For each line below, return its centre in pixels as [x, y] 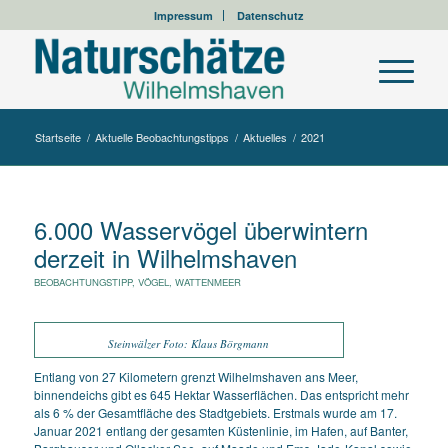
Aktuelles [264, 137]
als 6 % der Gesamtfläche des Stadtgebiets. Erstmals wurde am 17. [215, 413]
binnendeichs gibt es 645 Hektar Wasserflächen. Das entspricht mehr [221, 395]
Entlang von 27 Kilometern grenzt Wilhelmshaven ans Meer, [195, 377]
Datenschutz [270, 15]
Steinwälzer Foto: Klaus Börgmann [189, 343]
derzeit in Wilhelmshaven [165, 257]
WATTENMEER [207, 282]
